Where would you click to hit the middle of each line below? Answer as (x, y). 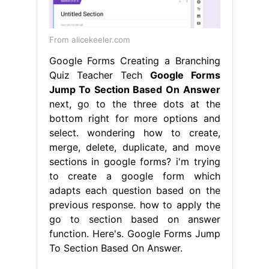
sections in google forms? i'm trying (134, 161)
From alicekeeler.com (89, 39)
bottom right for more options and (134, 118)
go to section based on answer (134, 219)
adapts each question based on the (134, 190)
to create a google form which (134, 176)
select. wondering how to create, (134, 132)
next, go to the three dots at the (134, 104)
